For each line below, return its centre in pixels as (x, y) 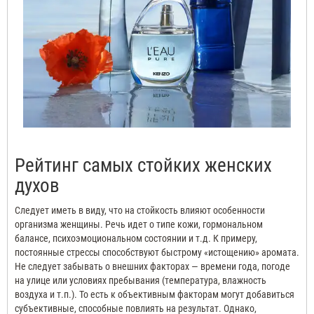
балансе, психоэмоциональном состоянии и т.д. (113, 239)
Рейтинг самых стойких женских (143, 166)
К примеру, (235, 239)
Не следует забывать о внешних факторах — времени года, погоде (152, 267)
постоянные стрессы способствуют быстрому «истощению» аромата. (157, 253)
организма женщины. (59, 225)
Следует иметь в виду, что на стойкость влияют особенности (140, 211)
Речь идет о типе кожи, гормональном (184, 225)
